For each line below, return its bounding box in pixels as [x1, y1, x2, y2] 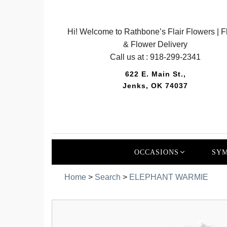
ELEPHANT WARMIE [129, 172, 208, 181]
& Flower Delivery [123, 40, 188, 49]
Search [95, 172, 121, 181]
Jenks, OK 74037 [123, 82, 188, 90]
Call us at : [110, 53, 150, 61]
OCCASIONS [134, 148, 179, 157]
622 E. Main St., [125, 70, 186, 78]
